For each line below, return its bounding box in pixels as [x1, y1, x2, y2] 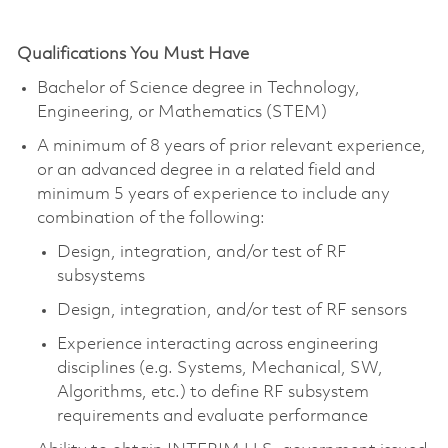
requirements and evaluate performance [56, 407, 368, 425]
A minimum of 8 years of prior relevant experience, [36, 137, 426, 155]
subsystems [56, 267, 145, 285]
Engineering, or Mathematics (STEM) [36, 103, 327, 121]
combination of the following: [36, 209, 265, 227]
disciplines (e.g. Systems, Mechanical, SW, [56, 359, 383, 377]
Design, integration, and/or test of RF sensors [56, 301, 407, 319]
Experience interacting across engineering [56, 335, 378, 353]
